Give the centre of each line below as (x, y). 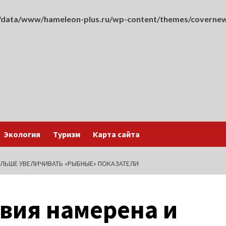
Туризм (67, 134)
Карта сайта (116, 134)
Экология (22, 134)
